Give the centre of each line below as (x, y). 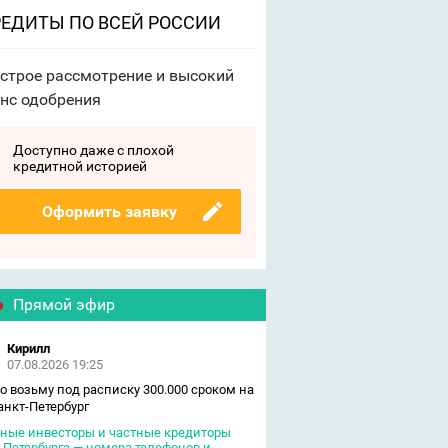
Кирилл (28, 348)
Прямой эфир (63, 304)
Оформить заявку (109, 211)
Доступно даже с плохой (93, 150)
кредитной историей (79, 166)
